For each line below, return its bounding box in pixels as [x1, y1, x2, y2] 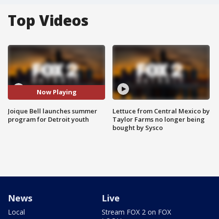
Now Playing [36, 88, 77, 97]
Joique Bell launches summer [8, 106, 97, 115]
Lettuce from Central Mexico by [112, 106, 210, 115]
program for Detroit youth [8, 114, 89, 124]
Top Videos [8, 10, 88, 30]
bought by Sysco [112, 123, 163, 132]
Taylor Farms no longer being [112, 114, 205, 124]
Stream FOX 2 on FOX [102, 207, 171, 217]
